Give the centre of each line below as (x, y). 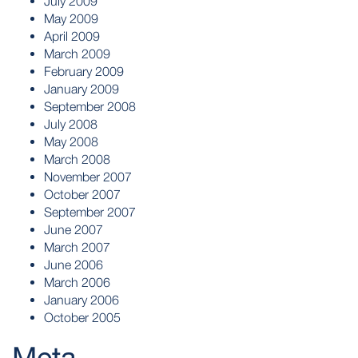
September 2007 (90, 212)
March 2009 (77, 54)
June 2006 (74, 265)
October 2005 (82, 317)
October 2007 (82, 194)
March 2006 (77, 282)
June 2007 (74, 229)
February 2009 (84, 71)
